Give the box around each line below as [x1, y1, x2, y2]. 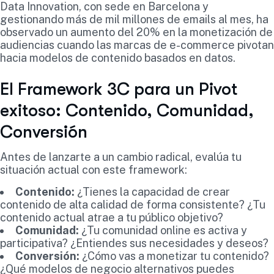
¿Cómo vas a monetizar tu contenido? [80, 249, 269, 262]
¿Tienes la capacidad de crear [75, 185, 230, 198]
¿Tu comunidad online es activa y [79, 223, 247, 237]
